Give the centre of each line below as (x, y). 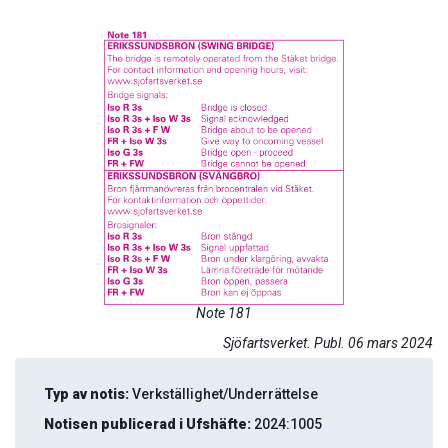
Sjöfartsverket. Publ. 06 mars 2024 (328, 343)
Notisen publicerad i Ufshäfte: (147, 424)
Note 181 (224, 312)
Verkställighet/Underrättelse (223, 394)
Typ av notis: (86, 394)
